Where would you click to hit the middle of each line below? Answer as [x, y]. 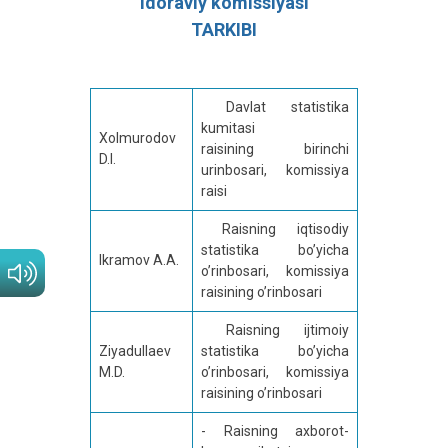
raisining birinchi [275, 149]
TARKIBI [224, 30]
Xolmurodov [137, 138]
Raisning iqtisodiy [275, 229]
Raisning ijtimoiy [275, 330]
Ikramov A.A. [139, 260]
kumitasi [228, 128]
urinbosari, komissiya [275, 170]
